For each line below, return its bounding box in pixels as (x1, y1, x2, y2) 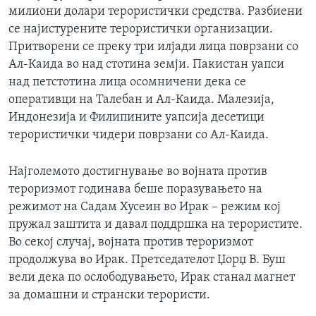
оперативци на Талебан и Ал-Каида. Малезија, (8, 92, 274, 107)
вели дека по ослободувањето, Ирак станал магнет (8, 270, 295, 284)
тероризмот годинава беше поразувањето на (8, 182, 262, 196)
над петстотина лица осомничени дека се (8, 75, 246, 89)
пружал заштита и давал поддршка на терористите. (8, 217, 303, 231)
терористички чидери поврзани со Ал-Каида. (8, 128, 269, 142)
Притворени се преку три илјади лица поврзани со (8, 39, 298, 54)
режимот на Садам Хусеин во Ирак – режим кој (8, 200, 281, 214)
